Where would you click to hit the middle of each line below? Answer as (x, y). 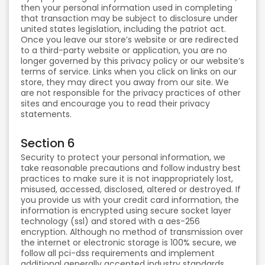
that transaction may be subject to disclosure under (129, 18)
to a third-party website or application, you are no (124, 50)
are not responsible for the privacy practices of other (131, 93)
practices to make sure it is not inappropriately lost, (127, 179)
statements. (46, 114)
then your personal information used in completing (127, 8)
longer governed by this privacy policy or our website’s (132, 61)
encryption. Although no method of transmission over (132, 232)
